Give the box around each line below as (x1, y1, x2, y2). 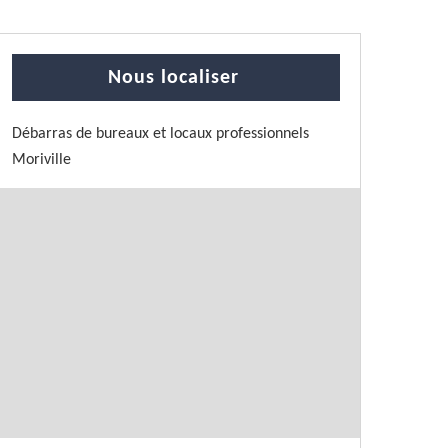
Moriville (12, 152, 71, 168)
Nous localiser (108, 68, 239, 88)
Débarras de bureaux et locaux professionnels (12, 126, 309, 142)
